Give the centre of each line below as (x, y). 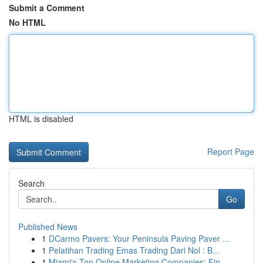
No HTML (27, 22)
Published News (48, 227)
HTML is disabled (41, 119)
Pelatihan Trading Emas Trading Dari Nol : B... (134, 250)
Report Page (231, 151)
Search (31, 183)
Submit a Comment (47, 8)
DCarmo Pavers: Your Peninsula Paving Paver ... (139, 238)
